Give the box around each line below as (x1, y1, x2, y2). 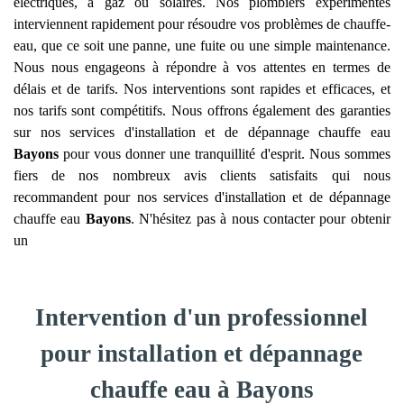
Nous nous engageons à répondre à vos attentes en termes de (14, 60, 390, 75)
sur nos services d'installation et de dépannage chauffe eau (14, 124, 390, 140)
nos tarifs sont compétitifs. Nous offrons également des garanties (14, 103, 390, 118)
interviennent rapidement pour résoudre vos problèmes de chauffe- (14, 16, 390, 32)
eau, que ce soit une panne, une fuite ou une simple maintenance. (14, 38, 390, 53)
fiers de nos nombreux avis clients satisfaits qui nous (14, 168, 390, 183)
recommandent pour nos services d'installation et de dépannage (14, 189, 390, 205)
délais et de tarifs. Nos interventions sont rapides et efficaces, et (14, 81, 390, 96)
